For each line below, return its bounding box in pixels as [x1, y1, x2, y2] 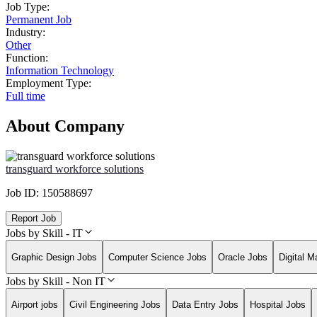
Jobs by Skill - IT [6, 227, 83, 240]
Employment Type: [6, 77, 91, 90]
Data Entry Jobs [172, 299, 238, 311]
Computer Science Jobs [108, 251, 207, 263]
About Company [6, 117, 125, 136]
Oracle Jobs [218, 251, 267, 263]
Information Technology [6, 64, 114, 77]
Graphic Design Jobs [11, 251, 97, 263]
